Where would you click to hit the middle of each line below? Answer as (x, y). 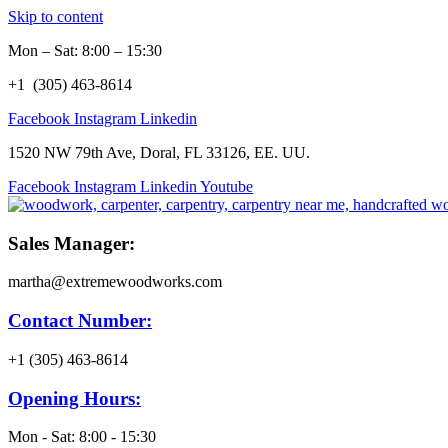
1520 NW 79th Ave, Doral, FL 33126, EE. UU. (159, 152)
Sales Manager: (71, 243)
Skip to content (55, 16)
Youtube (226, 186)
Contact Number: (80, 321)
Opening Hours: (74, 398)
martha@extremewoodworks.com (115, 282)
